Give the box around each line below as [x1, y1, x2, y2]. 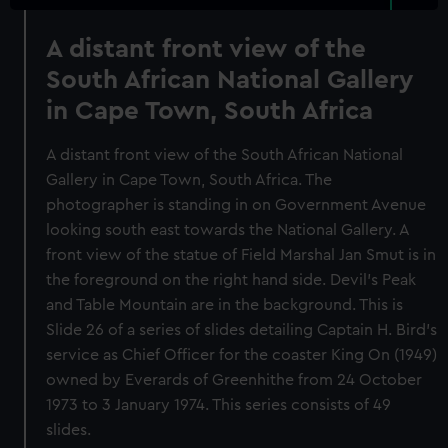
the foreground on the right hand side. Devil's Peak [46, 272, 417, 288]
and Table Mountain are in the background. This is [46, 297, 404, 313]
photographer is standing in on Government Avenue [46, 197, 427, 213]
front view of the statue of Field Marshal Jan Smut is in [46, 247, 437, 263]
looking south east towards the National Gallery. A [46, 222, 410, 238]
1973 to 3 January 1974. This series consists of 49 [46, 397, 392, 413]
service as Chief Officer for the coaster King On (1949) [46, 347, 438, 363]
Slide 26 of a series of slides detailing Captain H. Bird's [46, 322, 438, 338]
